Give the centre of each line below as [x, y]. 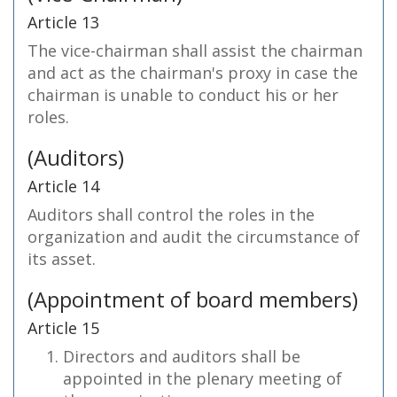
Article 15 [63, 328]
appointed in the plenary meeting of [202, 378]
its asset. [62, 259]
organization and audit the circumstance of [194, 237]
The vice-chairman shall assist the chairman [195, 51]
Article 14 [63, 186]
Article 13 [63, 22]
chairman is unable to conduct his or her [183, 95]
